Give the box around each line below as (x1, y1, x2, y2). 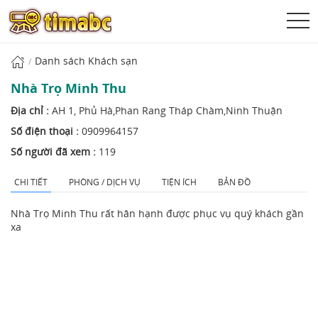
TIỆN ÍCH (162, 176, 197, 189)
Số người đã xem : (11, 145, 99, 159)
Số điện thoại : (11, 124, 82, 138)
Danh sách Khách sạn (35, 54, 138, 67)
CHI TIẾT (14, 176, 48, 189)
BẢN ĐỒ (218, 176, 251, 189)
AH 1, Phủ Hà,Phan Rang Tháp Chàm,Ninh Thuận (52, 104, 283, 118)
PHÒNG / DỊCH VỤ (69, 176, 141, 189)
